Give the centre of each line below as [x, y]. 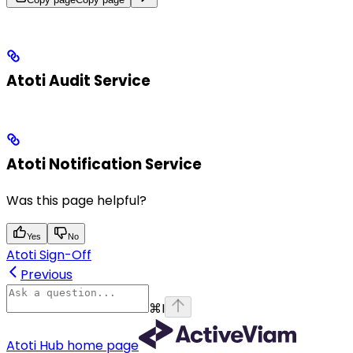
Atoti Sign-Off [49, 255]
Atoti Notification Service [104, 164]
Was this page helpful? [76, 200]
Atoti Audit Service [78, 81]
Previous [46, 274]
